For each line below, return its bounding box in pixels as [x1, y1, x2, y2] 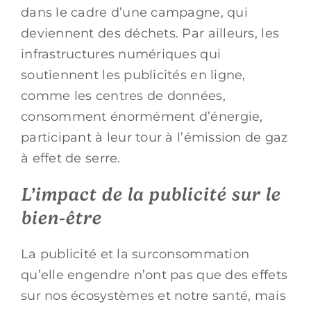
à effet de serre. [21, 150, 121, 166]
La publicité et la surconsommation [21, 246, 250, 262]
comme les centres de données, [21, 87, 226, 103]
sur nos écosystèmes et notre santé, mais [21, 287, 286, 303]
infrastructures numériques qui [21, 46, 221, 62]
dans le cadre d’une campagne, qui [21, 4, 248, 20]
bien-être [21, 206, 101, 229]
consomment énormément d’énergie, [21, 108, 263, 124]
